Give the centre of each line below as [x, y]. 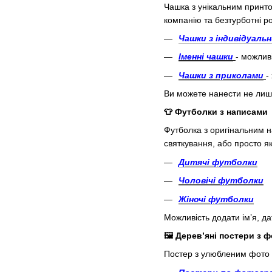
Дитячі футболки [218, 162]
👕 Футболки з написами [216, 112]
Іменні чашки [206, 57]
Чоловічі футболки [221, 181]
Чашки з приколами [221, 75]
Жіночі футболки [216, 199]
